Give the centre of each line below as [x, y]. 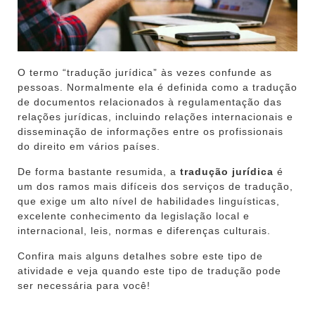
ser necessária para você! [84, 285]
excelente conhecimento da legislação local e [134, 216]
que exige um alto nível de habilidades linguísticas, [149, 201]
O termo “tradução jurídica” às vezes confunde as [145, 72]
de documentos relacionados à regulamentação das [150, 102]
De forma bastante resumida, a [99, 171]
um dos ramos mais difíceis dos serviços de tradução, [155, 186]
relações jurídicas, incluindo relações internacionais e [155, 116]
